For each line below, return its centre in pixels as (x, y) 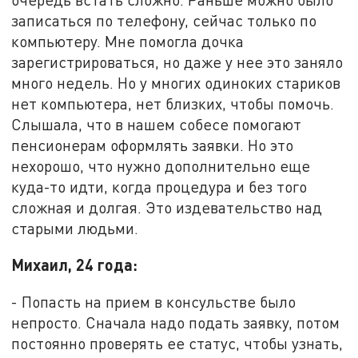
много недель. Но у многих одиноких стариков (176, 82)
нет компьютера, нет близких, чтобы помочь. (173, 103)
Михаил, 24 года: (75, 265)
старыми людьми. (75, 228)
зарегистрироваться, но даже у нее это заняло (177, 62)
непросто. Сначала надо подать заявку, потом (176, 322)
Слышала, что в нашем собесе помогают (157, 124)
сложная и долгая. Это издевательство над (167, 207)
